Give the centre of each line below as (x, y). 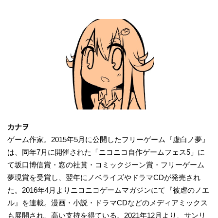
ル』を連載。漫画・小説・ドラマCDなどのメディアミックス (108, 202)
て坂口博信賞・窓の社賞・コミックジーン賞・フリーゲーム (106, 164)
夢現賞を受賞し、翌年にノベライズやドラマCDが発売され (104, 177)
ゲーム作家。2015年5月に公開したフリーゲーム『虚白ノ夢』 (108, 139)
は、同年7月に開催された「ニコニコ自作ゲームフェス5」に (106, 152)
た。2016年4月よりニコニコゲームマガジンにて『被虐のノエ (108, 190)
